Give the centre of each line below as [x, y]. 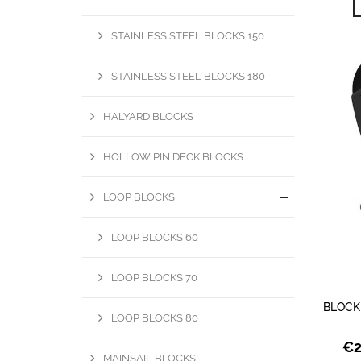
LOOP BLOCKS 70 [154, 277]
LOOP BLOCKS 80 [155, 317]
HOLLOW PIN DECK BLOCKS [173, 156]
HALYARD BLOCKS [148, 116]
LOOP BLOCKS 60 [155, 237]
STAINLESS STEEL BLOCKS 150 [188, 35]
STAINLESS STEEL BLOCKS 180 [188, 76]
